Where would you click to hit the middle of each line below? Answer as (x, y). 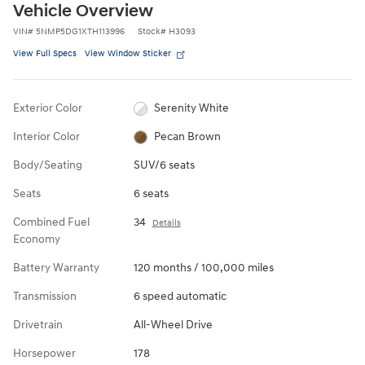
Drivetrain (38, 325)
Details (166, 223)
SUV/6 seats (164, 165)
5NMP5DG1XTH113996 (80, 32)
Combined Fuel (51, 222)
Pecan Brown (188, 137)
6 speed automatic (180, 297)
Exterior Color (48, 108)
